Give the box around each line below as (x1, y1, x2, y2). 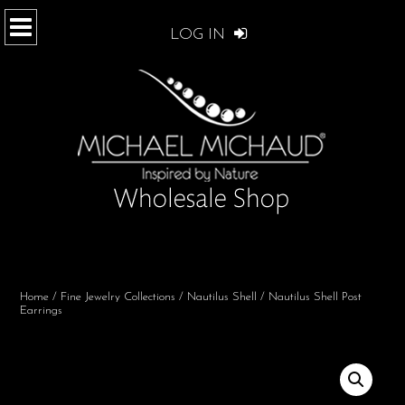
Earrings (20, 305, 62, 316)
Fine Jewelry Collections (61, 291, 175, 303)
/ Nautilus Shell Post (257, 291, 362, 303)
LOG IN (169, 27, 230, 42)
